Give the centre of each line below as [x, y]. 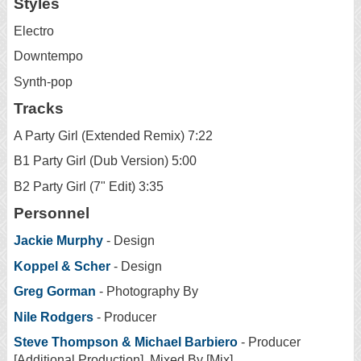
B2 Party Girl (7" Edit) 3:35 [89, 187]
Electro [34, 31]
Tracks [39, 109]
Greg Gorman [55, 292]
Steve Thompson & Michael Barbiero [126, 342]
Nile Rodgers [54, 317]
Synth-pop [43, 81]
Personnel [52, 214]
